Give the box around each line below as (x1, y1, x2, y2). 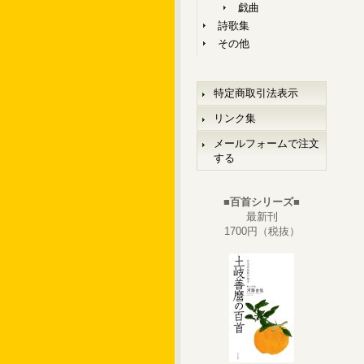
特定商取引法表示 (214, 87, 298, 99)
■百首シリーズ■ (223, 196, 300, 208)
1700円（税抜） (223, 225, 300, 237)
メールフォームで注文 (214, 137, 319, 149)
